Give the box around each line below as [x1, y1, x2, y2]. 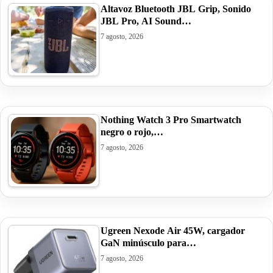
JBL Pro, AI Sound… [101, 15, 191, 26]
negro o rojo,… [101, 126, 163, 137]
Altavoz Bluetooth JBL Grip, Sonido [101, 3, 251, 14]
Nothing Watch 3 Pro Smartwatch [101, 114, 241, 125]
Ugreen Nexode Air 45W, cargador [101, 225, 245, 236]
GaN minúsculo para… [101, 237, 196, 248]
